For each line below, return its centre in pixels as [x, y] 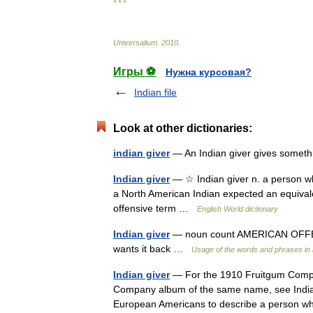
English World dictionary [238, 209]
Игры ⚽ [134, 72]
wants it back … [152, 249]
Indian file [155, 92]
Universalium [135, 43]
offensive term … [155, 208]
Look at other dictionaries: [183, 128]
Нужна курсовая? [209, 72]
